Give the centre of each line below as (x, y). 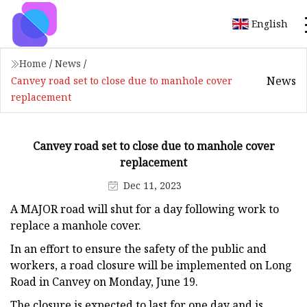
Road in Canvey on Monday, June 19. (104, 281)
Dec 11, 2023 (152, 185)
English (270, 23)
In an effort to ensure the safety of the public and (138, 248)
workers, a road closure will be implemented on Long (151, 265)
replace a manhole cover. (76, 225)
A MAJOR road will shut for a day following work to (145, 209)
